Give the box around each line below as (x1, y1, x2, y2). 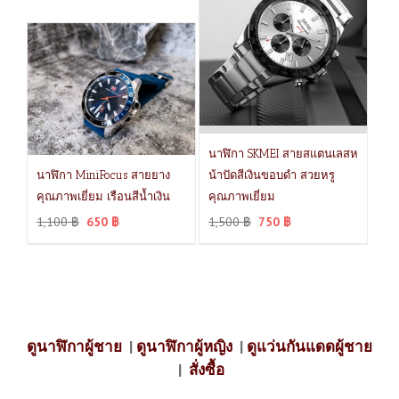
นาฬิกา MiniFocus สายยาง (37, 167, 170, 182)
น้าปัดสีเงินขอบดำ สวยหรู (208, 167, 336, 182)
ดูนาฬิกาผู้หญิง (136, 336, 232, 356)
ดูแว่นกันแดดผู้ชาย (247, 336, 372, 356)
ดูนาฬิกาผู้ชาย (27, 336, 122, 356)
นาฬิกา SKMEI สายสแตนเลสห (208, 146, 359, 160)
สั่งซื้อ (189, 359, 224, 379)
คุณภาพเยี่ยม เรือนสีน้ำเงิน (37, 189, 170, 203)
